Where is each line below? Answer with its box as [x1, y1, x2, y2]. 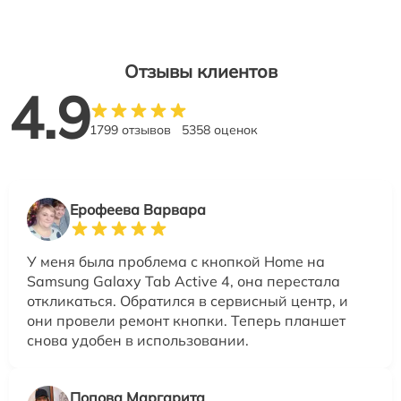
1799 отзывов [90, 122, 171, 139]
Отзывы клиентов [124, 60, 277, 83]
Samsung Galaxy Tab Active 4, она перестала [27, 272, 340, 291]
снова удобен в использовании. [27, 331, 249, 350]
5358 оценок [182, 122, 258, 139]
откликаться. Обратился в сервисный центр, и [27, 292, 348, 311]
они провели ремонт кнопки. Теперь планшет [27, 311, 346, 330]
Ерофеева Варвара [70, 200, 206, 219]
